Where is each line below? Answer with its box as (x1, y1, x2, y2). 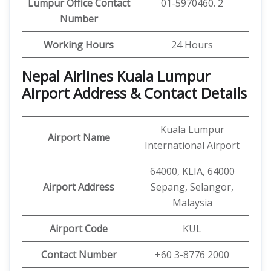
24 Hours (171, 38, 213, 51)
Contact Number (41, 248, 117, 261)
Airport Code (50, 222, 108, 235)
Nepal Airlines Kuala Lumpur (22, 66, 211, 86)
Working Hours (44, 38, 114, 51)
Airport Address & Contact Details (22, 83, 247, 103)
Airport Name (47, 131, 110, 144)
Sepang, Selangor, (151, 180, 233, 194)
